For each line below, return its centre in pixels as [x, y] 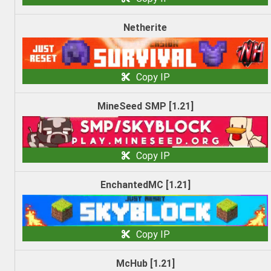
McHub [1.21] [145, 264]
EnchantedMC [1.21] [145, 185]
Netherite [145, 28]
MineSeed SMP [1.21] [145, 106]
